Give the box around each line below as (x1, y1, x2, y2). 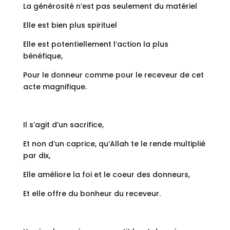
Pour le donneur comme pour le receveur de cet (23, 70, 204, 81)
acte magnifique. (23, 82, 87, 92)
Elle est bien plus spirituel (23, 20, 117, 31)
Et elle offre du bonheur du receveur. (23, 188, 161, 199)
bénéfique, (23, 51, 63, 62)
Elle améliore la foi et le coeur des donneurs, (23, 169, 190, 180)
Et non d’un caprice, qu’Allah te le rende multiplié (23, 139, 205, 149)
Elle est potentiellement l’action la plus (23, 39, 168, 50)
